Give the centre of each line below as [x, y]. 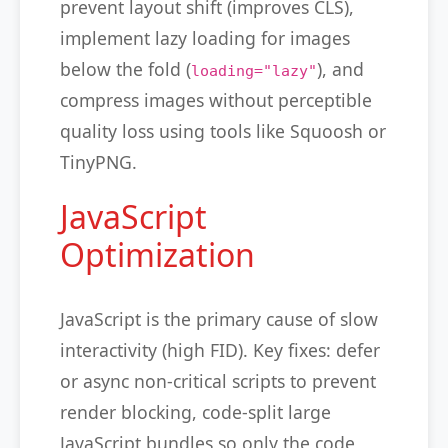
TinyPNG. [98, 162]
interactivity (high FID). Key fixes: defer [220, 350]
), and [340, 69]
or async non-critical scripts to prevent [218, 381]
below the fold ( [125, 69]
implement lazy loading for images [205, 38]
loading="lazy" [254, 71]
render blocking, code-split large [195, 412]
